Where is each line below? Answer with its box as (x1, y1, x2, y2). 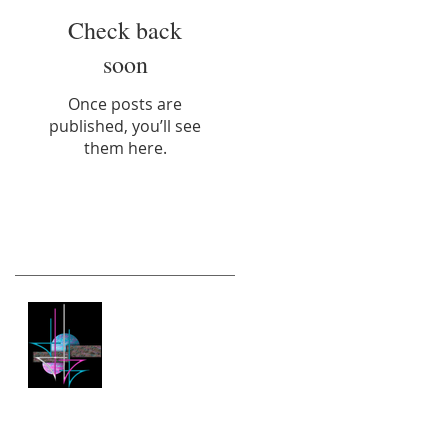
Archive (15, 413, 95, 446)
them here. (83, 137, 167, 159)
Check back (68, 14, 182, 46)
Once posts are (68, 93, 182, 115)
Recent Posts (15, 229, 143, 262)
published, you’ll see (49, 115, 201, 137)
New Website (115, 301, 203, 320)
